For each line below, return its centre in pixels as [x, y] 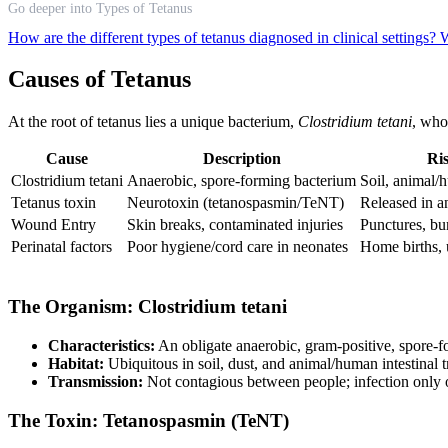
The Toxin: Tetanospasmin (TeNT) [148, 420]
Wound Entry [53, 225]
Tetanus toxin [53, 203]
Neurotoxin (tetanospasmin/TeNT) [235, 203]
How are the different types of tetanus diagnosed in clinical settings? [224, 37]
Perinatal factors [61, 247]
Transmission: [95, 381]
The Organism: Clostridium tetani [147, 307]
